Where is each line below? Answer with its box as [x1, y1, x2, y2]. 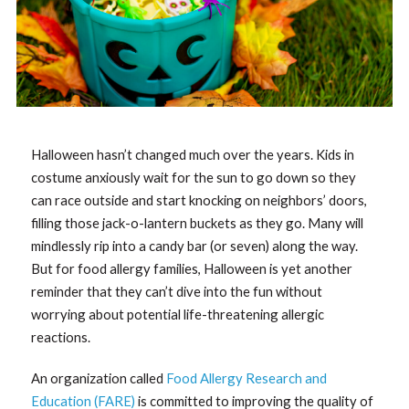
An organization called [31, 370, 167, 387]
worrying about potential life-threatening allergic [31, 306, 325, 323]
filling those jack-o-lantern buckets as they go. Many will [31, 215, 364, 232]
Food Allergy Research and [166, 370, 328, 387]
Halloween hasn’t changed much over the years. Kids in [31, 146, 355, 163]
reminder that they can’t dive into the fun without [31, 283, 323, 300]
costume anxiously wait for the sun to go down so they [31, 169, 357, 186]
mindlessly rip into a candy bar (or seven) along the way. [31, 237, 359, 255]
